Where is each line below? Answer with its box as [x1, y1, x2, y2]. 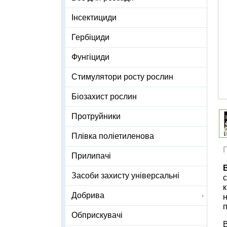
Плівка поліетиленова [71, 132, 154, 141]
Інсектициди [71, 13, 117, 22]
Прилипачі [71, 152, 111, 161]
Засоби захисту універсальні [71, 171, 179, 180]
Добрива [71, 191, 104, 200]
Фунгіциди [71, 53, 109, 62]
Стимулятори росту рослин [71, 72, 173, 82]
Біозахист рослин [71, 92, 137, 101]
